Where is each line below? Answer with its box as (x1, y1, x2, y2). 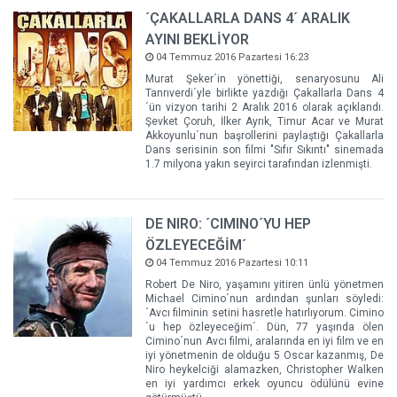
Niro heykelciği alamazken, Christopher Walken (145, 363, 384, 377)
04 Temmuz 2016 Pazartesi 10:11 (153, 257, 309, 269)
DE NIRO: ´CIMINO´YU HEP (145, 215, 312, 233)
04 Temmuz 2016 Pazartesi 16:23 (153, 51, 309, 64)
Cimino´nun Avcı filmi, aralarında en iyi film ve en (145, 335, 384, 348)
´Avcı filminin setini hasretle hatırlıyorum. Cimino (145, 307, 384, 320)
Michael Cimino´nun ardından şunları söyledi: (145, 292, 384, 306)
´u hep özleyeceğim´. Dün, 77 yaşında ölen (145, 321, 384, 334)
